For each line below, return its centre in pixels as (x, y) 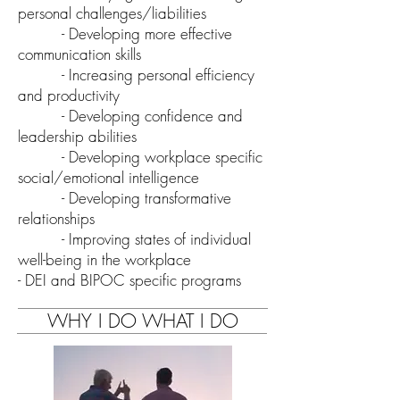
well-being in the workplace (104, 260)
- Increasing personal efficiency (136, 75)
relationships (56, 219)
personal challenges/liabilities (114, 13)
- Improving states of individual (134, 239)
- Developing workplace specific (140, 157)
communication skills (79, 54)
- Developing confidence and (130, 116)
